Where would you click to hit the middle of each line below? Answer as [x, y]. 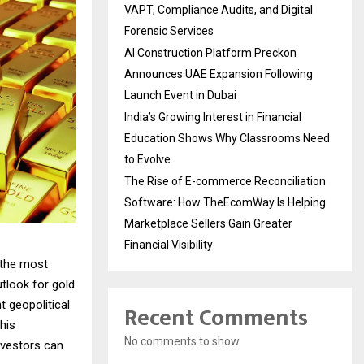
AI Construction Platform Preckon [210, 52]
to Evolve [147, 159]
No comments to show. [183, 341]
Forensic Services [169, 30]
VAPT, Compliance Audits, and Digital [219, 9]
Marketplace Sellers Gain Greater [208, 223]
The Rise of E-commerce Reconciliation [225, 181]
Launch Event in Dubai [180, 95]
